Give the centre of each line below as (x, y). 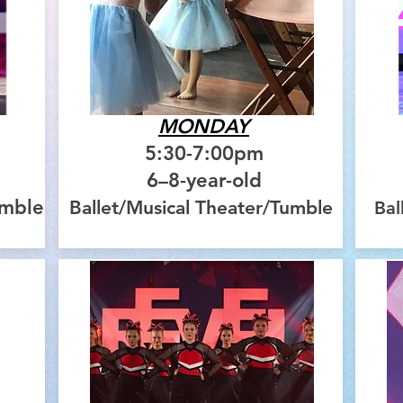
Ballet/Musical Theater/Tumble (204, 208)
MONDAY (204, 127)
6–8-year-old (204, 181)
